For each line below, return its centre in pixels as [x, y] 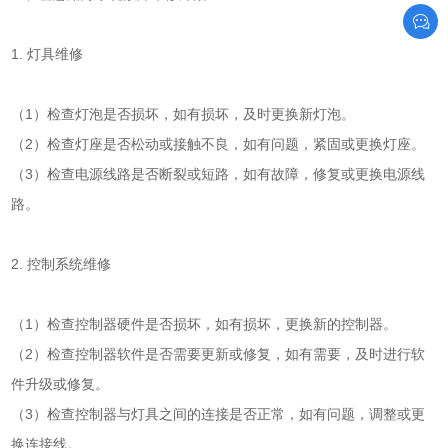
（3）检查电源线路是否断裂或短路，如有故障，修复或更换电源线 [218, 174]
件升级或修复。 [60, 384]
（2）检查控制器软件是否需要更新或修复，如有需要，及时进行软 [218, 354]
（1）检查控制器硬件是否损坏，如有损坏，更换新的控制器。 [204, 324]
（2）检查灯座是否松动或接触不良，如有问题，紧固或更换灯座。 [218, 144]
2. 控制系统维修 [61, 264]
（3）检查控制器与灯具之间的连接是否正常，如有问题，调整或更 [218, 414]
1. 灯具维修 [47, 54]
